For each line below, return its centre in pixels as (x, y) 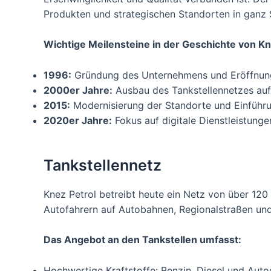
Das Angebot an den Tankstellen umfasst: (142, 240)
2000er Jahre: (78, 90)
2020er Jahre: (78, 120)
